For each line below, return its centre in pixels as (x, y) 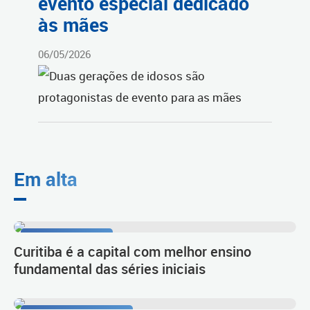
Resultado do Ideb (67, 237)
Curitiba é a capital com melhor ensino (133, 251)
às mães (73, 25)
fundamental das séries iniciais (110, 268)
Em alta (46, 179)
